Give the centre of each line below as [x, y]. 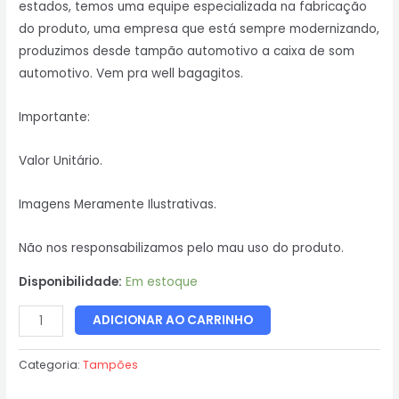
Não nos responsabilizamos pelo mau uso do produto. [182, 248]
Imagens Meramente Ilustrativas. [118, 204]
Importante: [55, 117]
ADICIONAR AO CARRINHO [173, 321]
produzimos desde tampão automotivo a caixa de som [187, 51]
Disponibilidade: [71, 282]
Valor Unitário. [61, 160]
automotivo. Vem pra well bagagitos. [131, 73]
